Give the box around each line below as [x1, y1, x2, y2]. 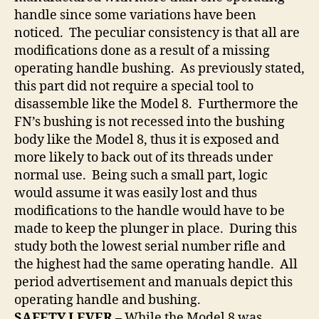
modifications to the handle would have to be [14, 203, 285, 220]
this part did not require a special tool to [14, 78, 253, 95]
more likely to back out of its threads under [14, 150, 273, 167]
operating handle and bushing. [14, 292, 201, 309]
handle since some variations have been [14, 7, 256, 24]
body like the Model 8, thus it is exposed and [14, 132, 279, 149]
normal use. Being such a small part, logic [14, 167, 268, 184]
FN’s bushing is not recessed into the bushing [14, 114, 285, 131]
